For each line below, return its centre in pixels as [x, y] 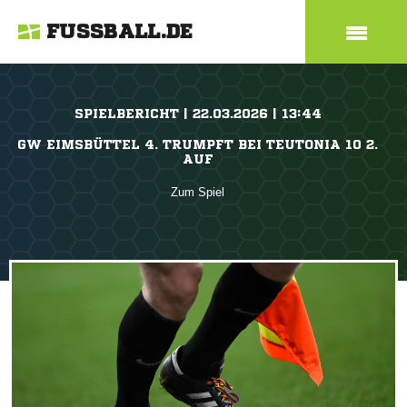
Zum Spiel [198, 192]
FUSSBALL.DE [120, 32]
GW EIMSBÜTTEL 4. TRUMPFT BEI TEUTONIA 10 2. [198, 144]
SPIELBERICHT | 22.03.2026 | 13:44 [198, 114]
